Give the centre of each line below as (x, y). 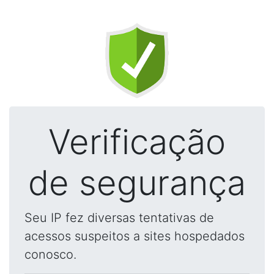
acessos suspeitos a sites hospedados (135, 236)
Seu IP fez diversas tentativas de (119, 218)
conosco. (50, 254)
